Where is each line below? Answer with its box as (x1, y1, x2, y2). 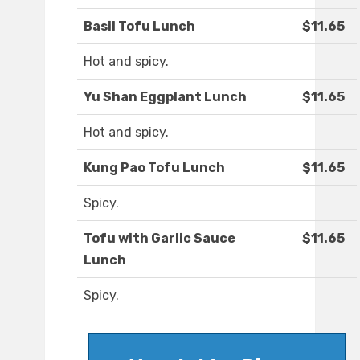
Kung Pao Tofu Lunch (84, 160, 225, 176)
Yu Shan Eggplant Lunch (84, 89, 247, 105)
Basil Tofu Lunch (84, 18, 195, 35)
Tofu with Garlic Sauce (84, 231, 235, 247)
